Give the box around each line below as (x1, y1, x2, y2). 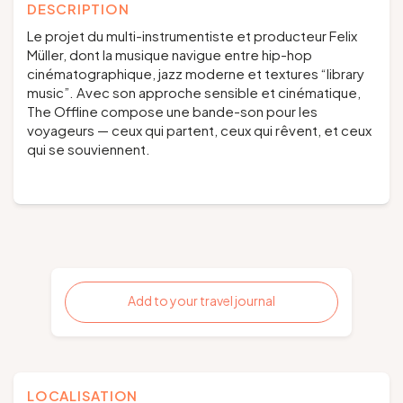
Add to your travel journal (127, 292, 275, 309)
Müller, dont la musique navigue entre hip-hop (27, 46, 312, 63)
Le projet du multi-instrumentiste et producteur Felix (27, 27, 357, 44)
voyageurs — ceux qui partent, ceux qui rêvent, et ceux (27, 121, 372, 139)
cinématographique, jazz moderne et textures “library (27, 65, 364, 82)
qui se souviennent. (27, 140, 150, 157)
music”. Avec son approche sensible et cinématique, (27, 84, 361, 101)
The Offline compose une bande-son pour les (27, 103, 318, 120)
